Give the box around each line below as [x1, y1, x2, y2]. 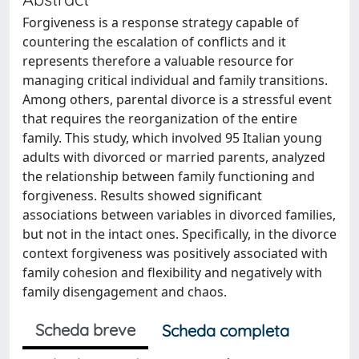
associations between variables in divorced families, [22, 206, 336, 224]
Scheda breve [35, 320, 135, 340]
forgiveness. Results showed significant [22, 187, 262, 204]
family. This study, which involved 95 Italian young [22, 129, 322, 147]
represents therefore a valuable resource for [22, 52, 294, 70]
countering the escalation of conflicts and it [22, 33, 286, 50]
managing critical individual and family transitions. [22, 71, 328, 89]
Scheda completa [162, 321, 289, 341]
